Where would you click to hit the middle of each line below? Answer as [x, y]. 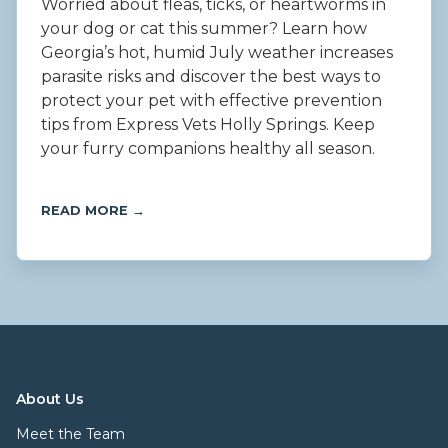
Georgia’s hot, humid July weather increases [217, 53]
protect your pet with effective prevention [211, 101]
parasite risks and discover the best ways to [211, 77]
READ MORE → [93, 211]
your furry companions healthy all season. [208, 149]
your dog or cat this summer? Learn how [204, 29]
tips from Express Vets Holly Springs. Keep [208, 125]
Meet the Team [70, 434]
